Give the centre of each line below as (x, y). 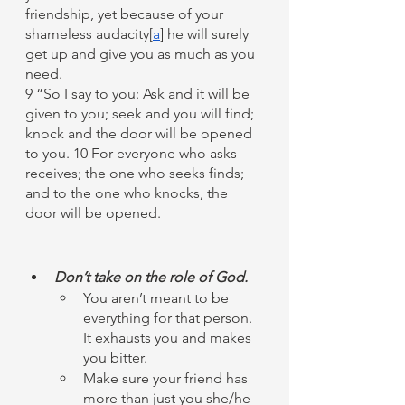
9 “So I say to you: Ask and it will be (139, 94)
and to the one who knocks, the (128, 193)
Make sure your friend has (167, 378)
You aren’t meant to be (158, 298)
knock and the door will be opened (141, 133)
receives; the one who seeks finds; (137, 173)
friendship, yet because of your (126, 14)
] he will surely (206, 34)
